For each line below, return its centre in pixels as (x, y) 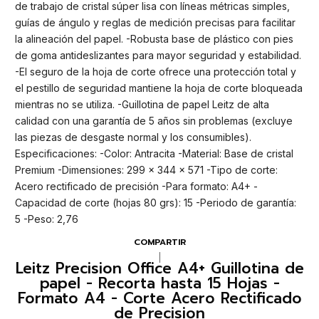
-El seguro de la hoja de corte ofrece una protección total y (156, 72)
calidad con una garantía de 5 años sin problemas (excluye (154, 121)
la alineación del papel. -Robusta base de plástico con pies (154, 39)
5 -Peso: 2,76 (47, 219)
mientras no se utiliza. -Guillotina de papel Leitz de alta (142, 105)
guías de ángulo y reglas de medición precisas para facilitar (155, 23)
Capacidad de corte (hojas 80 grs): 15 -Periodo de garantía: (156, 203)
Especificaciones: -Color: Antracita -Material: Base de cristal (154, 154)
